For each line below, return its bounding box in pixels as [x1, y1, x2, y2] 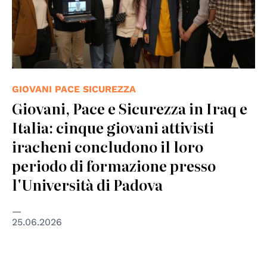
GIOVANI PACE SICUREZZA [12, 83, 136, 95]
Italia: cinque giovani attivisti [12, 117, 214, 138]
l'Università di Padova [12, 174, 163, 195]
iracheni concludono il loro [12, 136, 203, 157]
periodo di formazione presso [12, 155, 216, 176]
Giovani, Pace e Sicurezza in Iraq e [12, 98, 247, 119]
